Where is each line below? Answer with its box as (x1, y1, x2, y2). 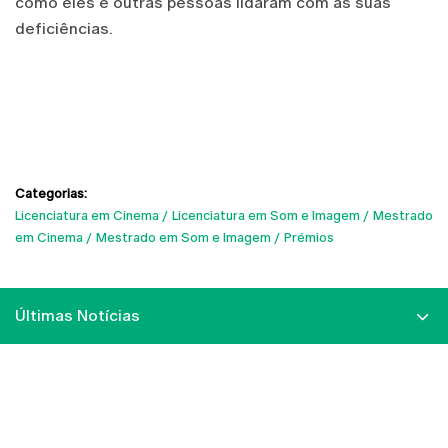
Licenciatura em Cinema (15, 207, 159, 223)
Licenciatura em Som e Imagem (172, 207, 360, 223)
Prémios (284, 229, 334, 245)
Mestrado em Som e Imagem (96, 229, 271, 245)
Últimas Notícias (15, 305, 140, 325)
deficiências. (15, 18, 113, 38)
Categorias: (15, 185, 87, 201)
